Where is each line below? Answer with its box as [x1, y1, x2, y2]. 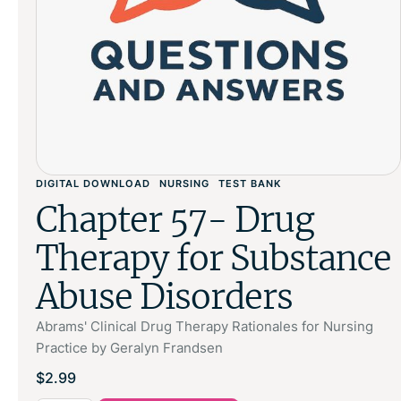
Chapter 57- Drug [36, 199, 314, 241]
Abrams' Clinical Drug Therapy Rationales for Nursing [36, 318, 373, 335]
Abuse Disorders [36, 276, 293, 318]
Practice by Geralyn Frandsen [36, 339, 223, 356]
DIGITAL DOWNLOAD [36, 177, 150, 190]
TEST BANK [218, 177, 281, 190]
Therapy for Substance [36, 237, 391, 279]
